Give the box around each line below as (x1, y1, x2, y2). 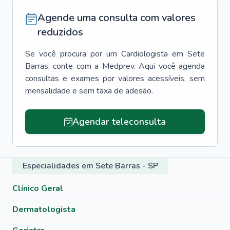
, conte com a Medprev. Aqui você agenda (48, 61, 205, 72)
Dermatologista (12, 204, 75, 215)
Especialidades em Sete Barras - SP (23, 160, 158, 171)
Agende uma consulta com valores (37, 11, 196, 25)
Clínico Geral (12, 183, 63, 194)
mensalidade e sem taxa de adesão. (25, 85, 153, 97)
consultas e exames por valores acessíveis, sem (25, 73, 205, 84)
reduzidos (37, 25, 83, 39)
